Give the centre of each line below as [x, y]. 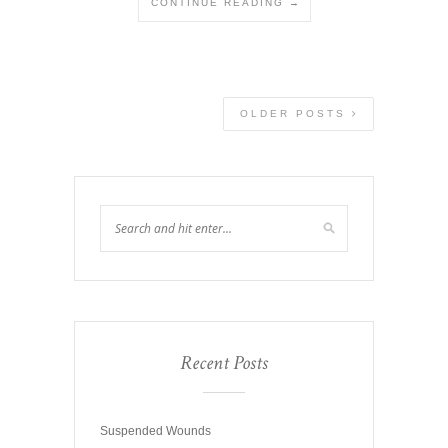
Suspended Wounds [155, 430]
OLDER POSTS [296, 113]
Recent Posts [224, 362]
